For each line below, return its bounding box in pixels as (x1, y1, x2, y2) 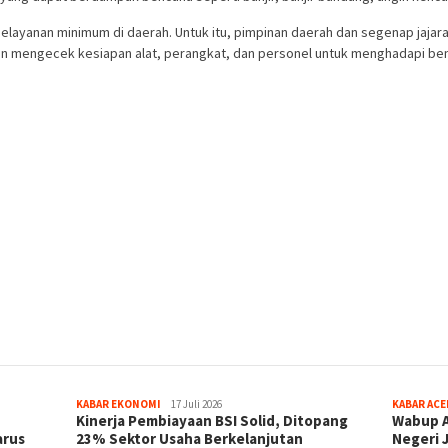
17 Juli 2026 (171, 396, 223, 411)
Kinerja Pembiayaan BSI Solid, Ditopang (76, 410, 349, 430)
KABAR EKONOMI (76, 396, 162, 411)
